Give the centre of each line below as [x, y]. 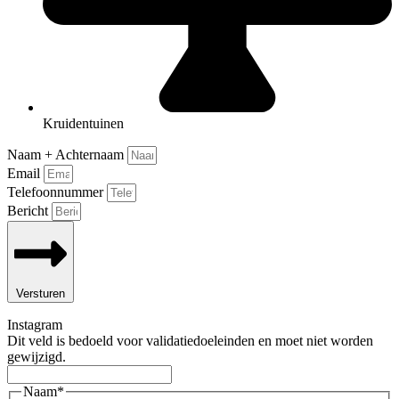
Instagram [35, 324]
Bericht [29, 211]
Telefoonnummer [57, 192]
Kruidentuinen [83, 124]
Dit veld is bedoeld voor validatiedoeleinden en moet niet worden [190, 340]
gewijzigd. [37, 356]
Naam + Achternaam [67, 155]
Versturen [41, 293]
